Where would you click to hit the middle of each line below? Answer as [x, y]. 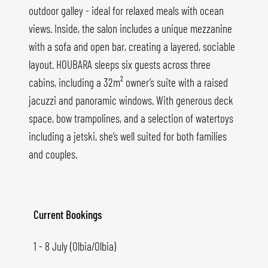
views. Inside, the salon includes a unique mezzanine [130, 29]
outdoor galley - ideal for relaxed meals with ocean [126, 11]
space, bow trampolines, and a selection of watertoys [131, 118]
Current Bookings [68, 215]
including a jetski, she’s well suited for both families [128, 136]
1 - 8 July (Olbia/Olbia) [75, 246]
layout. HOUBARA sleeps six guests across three [120, 65]
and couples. [53, 154]
